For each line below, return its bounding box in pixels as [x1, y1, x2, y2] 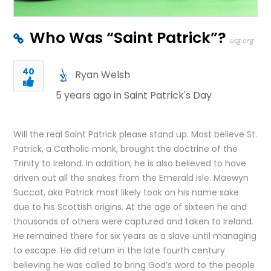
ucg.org [230, 35, 254, 45]
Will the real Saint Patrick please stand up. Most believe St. [13, 128, 258, 140]
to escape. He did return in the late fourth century [13, 244, 226, 256]
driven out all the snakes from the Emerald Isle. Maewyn [13, 172, 249, 184]
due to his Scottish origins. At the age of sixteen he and [13, 201, 247, 213]
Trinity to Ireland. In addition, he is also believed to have [13, 157, 247, 169]
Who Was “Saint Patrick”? [30, 27, 227, 48]
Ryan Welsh [75, 68, 131, 82]
